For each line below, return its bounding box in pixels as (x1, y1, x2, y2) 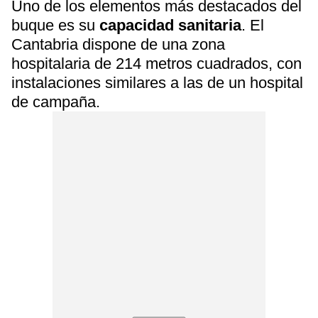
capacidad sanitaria (99, 16, 241, 34)
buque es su (11, 16, 99, 34)
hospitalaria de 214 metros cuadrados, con (11, 55, 302, 72)
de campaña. (11, 93, 100, 111)
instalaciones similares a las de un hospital (11, 74, 303, 92)
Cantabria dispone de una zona (11, 35, 225, 53)
